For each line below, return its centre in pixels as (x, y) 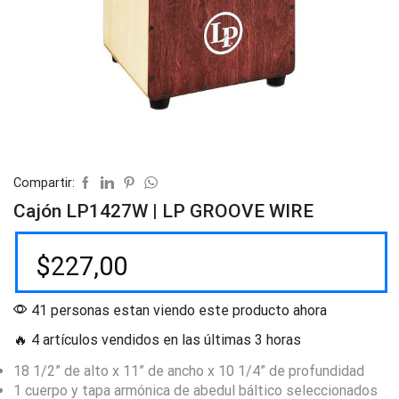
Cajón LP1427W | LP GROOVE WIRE (163, 211)
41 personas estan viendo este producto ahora (177, 310)
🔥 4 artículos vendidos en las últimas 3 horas (157, 339)
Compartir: (44, 182)
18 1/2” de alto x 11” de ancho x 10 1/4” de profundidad (189, 370)
